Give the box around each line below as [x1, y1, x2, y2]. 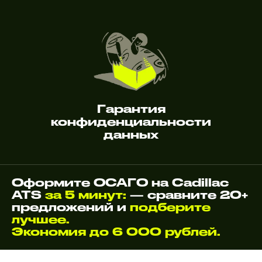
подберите [130, 200, 211, 213]
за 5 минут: [45, 188, 126, 201]
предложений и [12, 200, 130, 213]
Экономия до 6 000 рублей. [12, 225, 220, 238]
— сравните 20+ [126, 188, 248, 201]
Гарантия [96, 102, 166, 115]
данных [104, 127, 158, 141]
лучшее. [12, 212, 70, 226]
